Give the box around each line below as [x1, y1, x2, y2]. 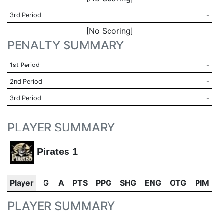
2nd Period [9, 78, 42, 85]
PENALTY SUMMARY [7, 38, 124, 52]
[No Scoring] [86, 26, 133, 36]
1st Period [9, 61, 40, 68]
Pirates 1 [36, 146, 78, 157]
